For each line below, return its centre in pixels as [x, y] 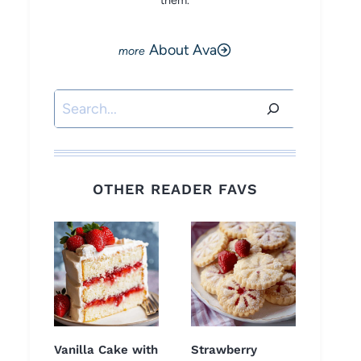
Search [76, 102]
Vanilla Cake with [106, 350]
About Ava [183, 50]
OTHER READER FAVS [175, 189]
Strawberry [224, 350]
